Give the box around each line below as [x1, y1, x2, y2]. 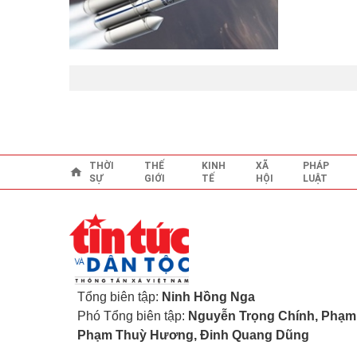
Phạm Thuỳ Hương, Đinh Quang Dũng [77, 328, 309, 342]
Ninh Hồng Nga [162, 290, 255, 304]
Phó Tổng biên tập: [77, 309, 188, 323]
